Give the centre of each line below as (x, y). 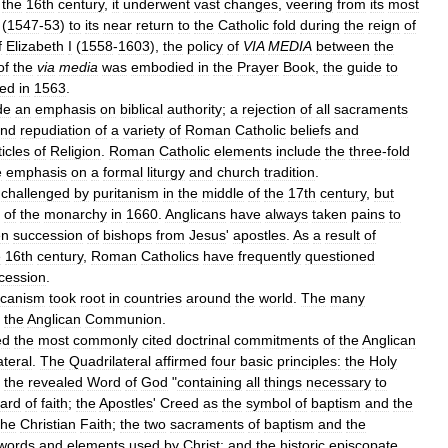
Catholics (170, 256)
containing (209, 382)
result (342, 235)
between (343, 46)
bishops (127, 235)
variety (144, 130)
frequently (269, 256)
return (155, 25)
